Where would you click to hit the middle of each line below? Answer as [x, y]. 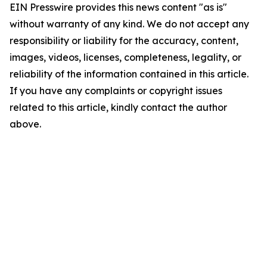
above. [25, 124]
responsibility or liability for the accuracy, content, [124, 41]
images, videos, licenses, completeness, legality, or [125, 57]
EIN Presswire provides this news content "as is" [118, 7]
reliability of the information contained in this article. [129, 74]
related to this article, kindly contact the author [118, 107]
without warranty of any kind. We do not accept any [129, 24]
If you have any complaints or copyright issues [116, 91]
